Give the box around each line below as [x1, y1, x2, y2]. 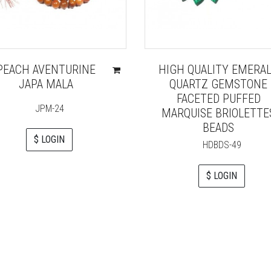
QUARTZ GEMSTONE [169, 77, 268, 92]
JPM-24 [34, 103, 64, 115]
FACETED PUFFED [176, 91, 261, 106]
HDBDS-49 [202, 139, 241, 151]
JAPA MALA [19, 77, 74, 92]
